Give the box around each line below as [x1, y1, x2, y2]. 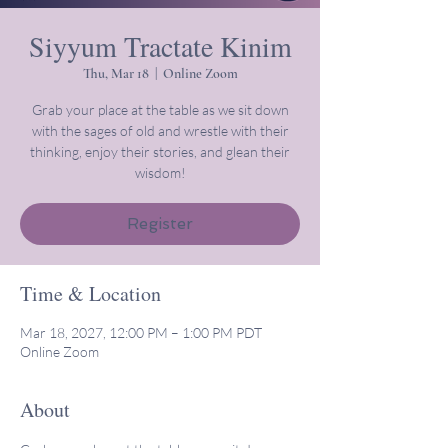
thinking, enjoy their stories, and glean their [30, 143, 290, 160]
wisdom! [134, 164, 186, 181]
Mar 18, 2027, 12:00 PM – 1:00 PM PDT [20, 324, 262, 341]
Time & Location [20, 280, 161, 307]
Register [127, 214, 193, 233]
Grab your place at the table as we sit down [31, 101, 289, 118]
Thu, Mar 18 [82, 65, 149, 82]
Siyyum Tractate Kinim [28, 27, 292, 65]
